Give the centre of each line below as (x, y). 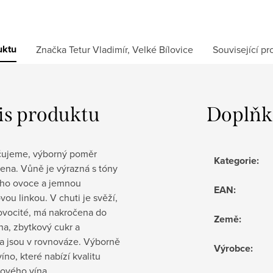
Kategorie (235, 161)
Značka (51, 50)
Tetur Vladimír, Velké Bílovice (130, 50)
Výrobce (232, 249)
